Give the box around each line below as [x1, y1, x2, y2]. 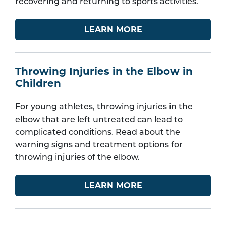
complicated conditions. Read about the [15, 129, 180, 137]
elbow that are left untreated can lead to [15, 116, 183, 125]
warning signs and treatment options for [15, 141, 183, 150]
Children [15, 77, 61, 90]
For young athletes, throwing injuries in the [15, 103, 193, 112]
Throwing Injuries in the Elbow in [15, 65, 193, 78]
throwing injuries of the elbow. [15, 154, 140, 162]
